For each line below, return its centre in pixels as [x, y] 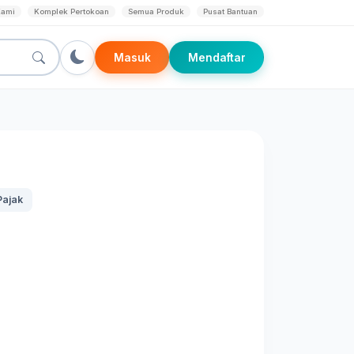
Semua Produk [156, 11]
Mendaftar [217, 57]
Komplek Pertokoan [72, 11]
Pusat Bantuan [230, 11]
